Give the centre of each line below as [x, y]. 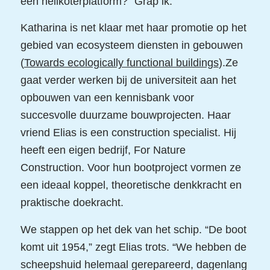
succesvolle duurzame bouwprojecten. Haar [125, 115]
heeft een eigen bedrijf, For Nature [103, 150]
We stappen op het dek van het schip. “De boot [133, 229]
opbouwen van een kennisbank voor [107, 98]
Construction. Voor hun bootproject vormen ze [130, 168]
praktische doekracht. [72, 203]
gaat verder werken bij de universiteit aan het [128, 80]
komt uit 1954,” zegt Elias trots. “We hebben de [133, 247]
